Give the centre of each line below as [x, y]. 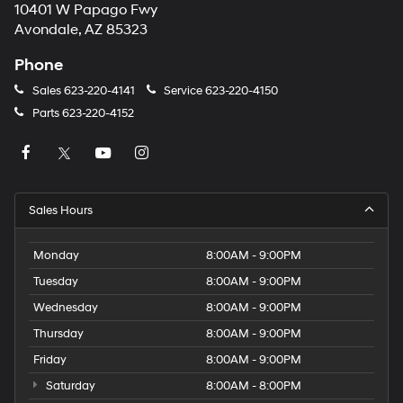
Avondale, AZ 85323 [81, 31]
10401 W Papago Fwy [86, 11]
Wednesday [66, 308]
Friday [50, 360]
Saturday [69, 386]
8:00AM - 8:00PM [254, 386]
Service [183, 91]
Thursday [58, 334]
